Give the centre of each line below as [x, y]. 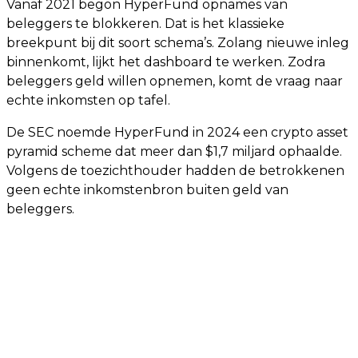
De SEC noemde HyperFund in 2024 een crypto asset [177, 132]
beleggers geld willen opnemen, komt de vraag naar [175, 81]
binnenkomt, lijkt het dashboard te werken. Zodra [166, 62]
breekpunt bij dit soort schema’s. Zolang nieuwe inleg [178, 43]
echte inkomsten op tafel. [88, 100]
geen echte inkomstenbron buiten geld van [147, 190]
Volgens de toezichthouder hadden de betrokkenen [175, 171]
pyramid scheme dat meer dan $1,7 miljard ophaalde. [174, 151]
